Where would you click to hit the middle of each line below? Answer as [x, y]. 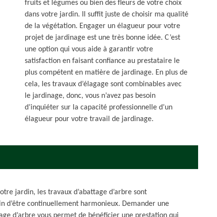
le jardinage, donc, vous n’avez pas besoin [90, 96]
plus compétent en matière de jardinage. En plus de [106, 73]
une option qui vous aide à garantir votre [89, 49]
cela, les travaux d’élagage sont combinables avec [103, 84]
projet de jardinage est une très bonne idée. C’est [102, 38]
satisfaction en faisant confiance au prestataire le [102, 61]
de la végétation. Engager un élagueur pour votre [102, 26]
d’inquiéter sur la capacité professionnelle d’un [99, 108]
